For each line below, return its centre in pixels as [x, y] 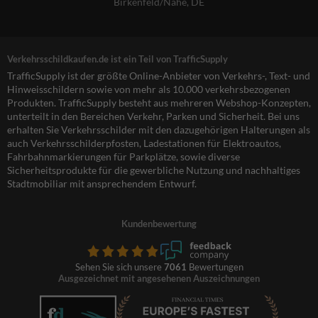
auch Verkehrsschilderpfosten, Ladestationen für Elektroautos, [144, 143]
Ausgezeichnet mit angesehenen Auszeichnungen [159, 279]
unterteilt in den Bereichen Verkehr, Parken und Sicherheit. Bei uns [153, 116]
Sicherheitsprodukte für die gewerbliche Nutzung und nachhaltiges [154, 170]
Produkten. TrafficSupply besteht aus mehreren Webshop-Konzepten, [159, 103]
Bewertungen [215, 267]
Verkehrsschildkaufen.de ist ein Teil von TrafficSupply [117, 59]
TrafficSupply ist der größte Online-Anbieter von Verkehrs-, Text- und [159, 76]
